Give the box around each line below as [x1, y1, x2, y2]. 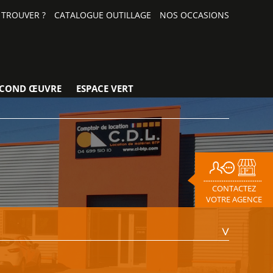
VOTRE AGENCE [206, 194, 262, 205]
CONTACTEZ [212, 183, 256, 194]
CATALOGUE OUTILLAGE [54, 9, 151, 21]
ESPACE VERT [76, 82, 133, 94]
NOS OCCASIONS [160, 9, 229, 21]
